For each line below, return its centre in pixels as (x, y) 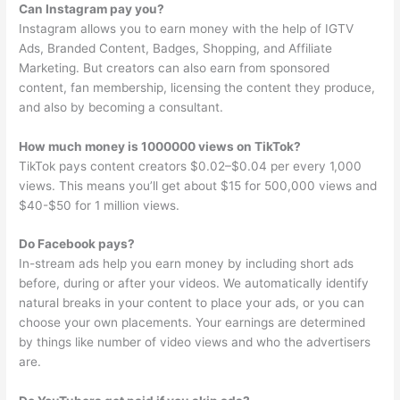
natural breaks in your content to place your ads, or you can (192, 303)
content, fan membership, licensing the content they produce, (197, 87)
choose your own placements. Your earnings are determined (192, 323)
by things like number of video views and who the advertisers (195, 342)
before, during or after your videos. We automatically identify (194, 283)
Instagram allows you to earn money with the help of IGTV (187, 28)
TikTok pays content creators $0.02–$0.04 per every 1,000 (191, 166)
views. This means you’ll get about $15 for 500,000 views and (198, 185)
